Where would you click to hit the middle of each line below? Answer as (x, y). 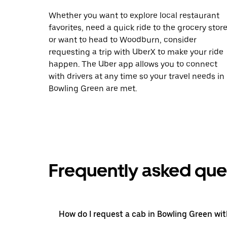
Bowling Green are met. (93, 88)
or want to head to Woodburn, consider (123, 40)
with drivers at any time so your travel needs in (137, 76)
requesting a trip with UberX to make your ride (136, 52)
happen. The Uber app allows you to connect (133, 64)
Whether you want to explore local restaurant (134, 15)
